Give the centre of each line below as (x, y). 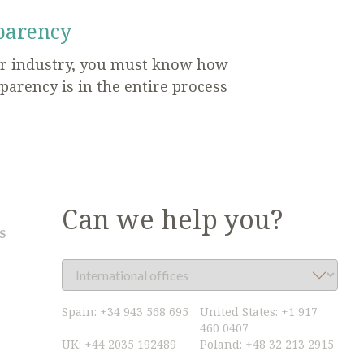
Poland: (222, 344)
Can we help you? (172, 219)
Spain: (80, 311)
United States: (240, 311)
